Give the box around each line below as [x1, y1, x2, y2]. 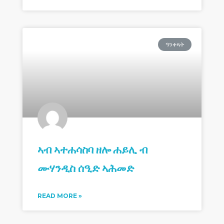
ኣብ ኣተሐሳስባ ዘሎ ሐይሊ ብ [37, 142, 147, 156]
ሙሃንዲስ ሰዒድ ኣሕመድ [37, 160, 134, 174]
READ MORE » [37, 192, 82, 199]
